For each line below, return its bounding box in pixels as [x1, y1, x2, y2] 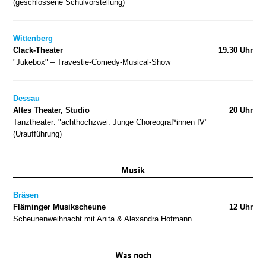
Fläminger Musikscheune [13, 202, 106, 211]
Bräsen [13, 190, 39, 199]
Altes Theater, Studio [13, 105, 90, 115]
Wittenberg [13, 33, 53, 43]
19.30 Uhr [218, 45, 253, 55]
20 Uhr [229, 105, 253, 115]
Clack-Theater [13, 45, 64, 55]
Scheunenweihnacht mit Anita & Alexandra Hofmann [13, 214, 192, 223]
